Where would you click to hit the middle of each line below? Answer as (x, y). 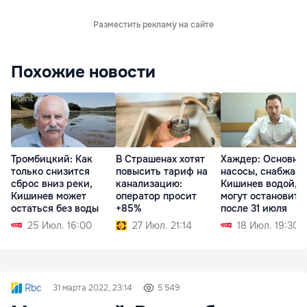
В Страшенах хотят (160, 159)
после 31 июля (254, 209)
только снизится (50, 172)
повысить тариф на (162, 172)
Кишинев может (49, 196)
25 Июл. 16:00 (60, 226)
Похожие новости (83, 72)
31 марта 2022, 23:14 (93, 288)
